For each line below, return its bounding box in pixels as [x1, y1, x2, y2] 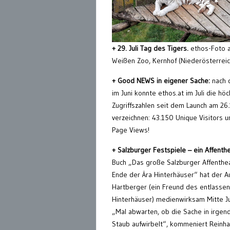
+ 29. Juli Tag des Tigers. [112, 44, 188, 53]
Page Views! [112, 125, 149, 135]
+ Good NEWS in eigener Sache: [112, 76, 212, 86]
